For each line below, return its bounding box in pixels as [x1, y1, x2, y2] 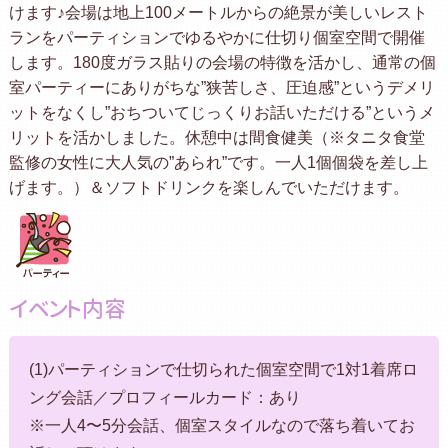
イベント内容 [8, 292, 126, 324]
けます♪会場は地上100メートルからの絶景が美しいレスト [8, 3, 428, 21]
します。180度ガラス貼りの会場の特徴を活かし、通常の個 [8, 53, 436, 71]
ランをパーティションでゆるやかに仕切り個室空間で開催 [8, 28, 425, 46]
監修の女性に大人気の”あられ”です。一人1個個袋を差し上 [8, 153, 428, 171]
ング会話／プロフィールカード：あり [28, 388, 301, 406]
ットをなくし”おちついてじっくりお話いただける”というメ [8, 103, 435, 121]
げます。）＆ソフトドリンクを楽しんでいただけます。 [8, 178, 409, 196]
